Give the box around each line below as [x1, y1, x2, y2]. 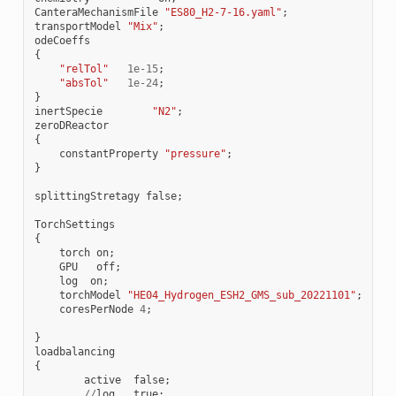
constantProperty [58, 147, 158, 160]
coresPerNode [58, 302, 133, 316]
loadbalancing [34, 345, 115, 358]
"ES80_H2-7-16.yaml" [164, 5, 282, 19]
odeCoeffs [34, 34, 90, 47]
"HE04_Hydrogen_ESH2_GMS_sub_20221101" [126, 288, 356, 301]
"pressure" [164, 147, 226, 160]
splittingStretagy [34, 189, 140, 202]
